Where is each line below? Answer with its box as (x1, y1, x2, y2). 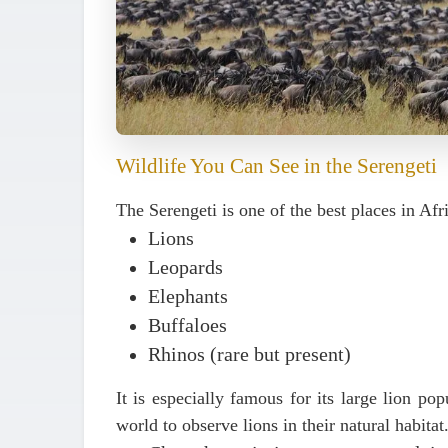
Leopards (148, 257, 223, 278)
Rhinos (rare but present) (148, 344, 351, 365)
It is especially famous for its (116, 388, 341, 408)
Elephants (148, 286, 228, 307)
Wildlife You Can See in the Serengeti (116, 154, 437, 177)
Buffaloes (148, 315, 227, 336)
